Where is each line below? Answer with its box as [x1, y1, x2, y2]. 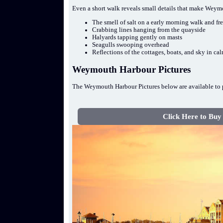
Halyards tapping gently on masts [92, 33, 183, 41]
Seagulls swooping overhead [92, 41, 170, 48]
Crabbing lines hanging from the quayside [92, 26, 206, 33]
